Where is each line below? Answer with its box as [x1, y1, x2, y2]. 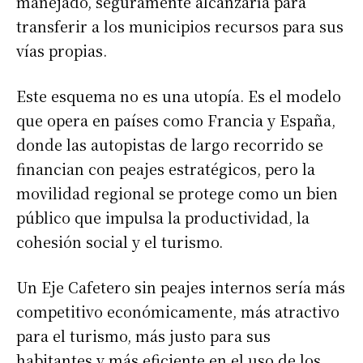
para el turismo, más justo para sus [16, 324, 271, 346]
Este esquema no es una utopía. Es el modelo [16, 84, 341, 106]
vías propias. [16, 39, 107, 61]
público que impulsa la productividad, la [16, 206, 310, 228]
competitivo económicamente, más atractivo [16, 300, 340, 322]
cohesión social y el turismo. [16, 230, 223, 252]
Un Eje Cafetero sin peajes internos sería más [16, 275, 345, 297]
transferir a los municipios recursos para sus [16, 15, 344, 36]
